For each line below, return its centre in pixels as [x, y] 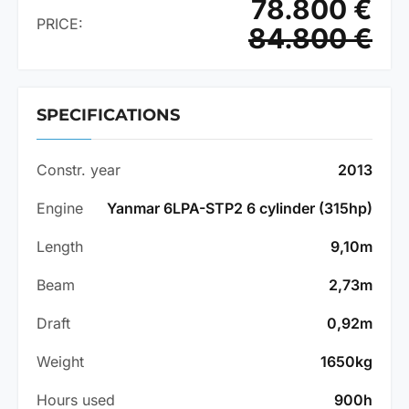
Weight [60, 362]
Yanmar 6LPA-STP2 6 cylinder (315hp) [240, 209]
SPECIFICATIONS [108, 115]
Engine [60, 209]
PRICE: [60, 24]
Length [60, 247]
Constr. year [79, 170]
